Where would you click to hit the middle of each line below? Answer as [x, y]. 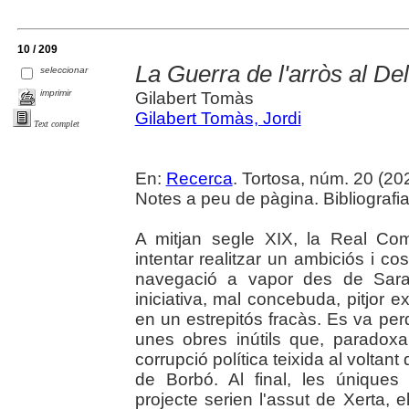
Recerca [199, 179]
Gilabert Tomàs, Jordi [218, 119]
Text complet [57, 123]
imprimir [56, 92]
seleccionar [64, 69]
